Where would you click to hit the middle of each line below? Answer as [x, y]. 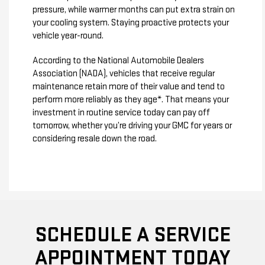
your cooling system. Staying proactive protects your [131, 22]
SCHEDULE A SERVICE [132, 235]
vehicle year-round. [68, 35]
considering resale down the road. [95, 138]
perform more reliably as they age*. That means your [131, 99]
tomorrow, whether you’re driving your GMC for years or [132, 125]
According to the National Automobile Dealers [118, 60]
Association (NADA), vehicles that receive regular [124, 73]
